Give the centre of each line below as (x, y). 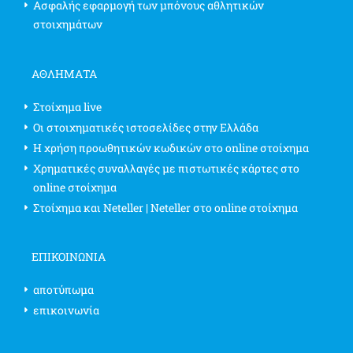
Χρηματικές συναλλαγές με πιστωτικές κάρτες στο (166, 168)
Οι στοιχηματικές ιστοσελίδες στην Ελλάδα (146, 127)
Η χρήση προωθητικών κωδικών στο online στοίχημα (171, 147)
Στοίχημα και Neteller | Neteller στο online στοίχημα (165, 207)
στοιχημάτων (68, 24)
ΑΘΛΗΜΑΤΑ (64, 73)
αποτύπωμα (63, 289)
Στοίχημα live (67, 106)
